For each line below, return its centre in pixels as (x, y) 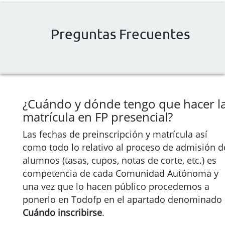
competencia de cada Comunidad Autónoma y (121, 173)
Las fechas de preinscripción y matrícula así (115, 134)
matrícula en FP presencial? (98, 117)
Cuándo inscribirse (62, 212)
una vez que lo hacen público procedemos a (116, 186)
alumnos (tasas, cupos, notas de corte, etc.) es (120, 160)
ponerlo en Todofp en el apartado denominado (122, 199)
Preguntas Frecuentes (120, 34)
